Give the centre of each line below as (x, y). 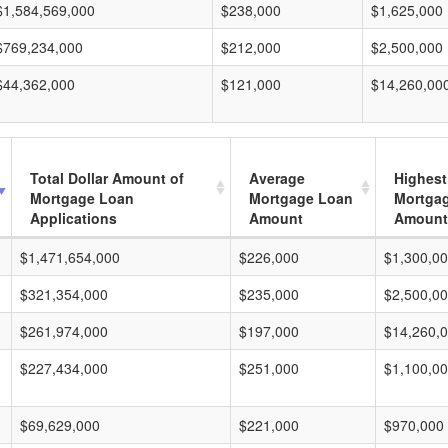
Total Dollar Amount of (107, 178)
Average (277, 178)
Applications (73, 218)
